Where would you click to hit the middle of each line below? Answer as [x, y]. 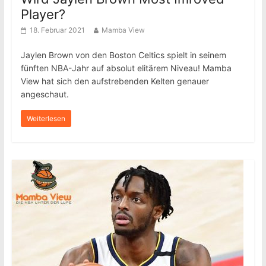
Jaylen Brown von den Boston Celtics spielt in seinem [123, 55]
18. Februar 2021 [57, 30]
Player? [43, 14]
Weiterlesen [46, 118]
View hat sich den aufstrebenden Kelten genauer [115, 81]
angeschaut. [45, 94]
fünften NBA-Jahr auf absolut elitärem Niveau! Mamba [126, 68]
